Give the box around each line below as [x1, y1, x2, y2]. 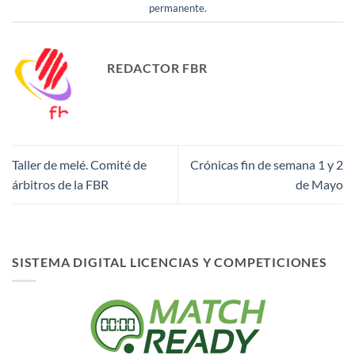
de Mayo [296, 177, 343, 193]
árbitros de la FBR [12, 177, 109, 193]
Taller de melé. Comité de [12, 157, 147, 173]
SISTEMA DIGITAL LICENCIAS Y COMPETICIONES [12, 254, 327, 269]
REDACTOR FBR [107, 60, 208, 76]
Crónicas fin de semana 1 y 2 [190, 157, 343, 173]
